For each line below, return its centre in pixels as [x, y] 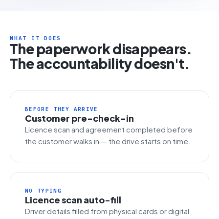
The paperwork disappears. [101, 49]
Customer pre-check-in [79, 118]
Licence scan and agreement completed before [109, 129]
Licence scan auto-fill [73, 200]
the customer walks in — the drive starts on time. [108, 141]
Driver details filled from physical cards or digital [107, 211]
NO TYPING [43, 191]
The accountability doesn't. [100, 63]
